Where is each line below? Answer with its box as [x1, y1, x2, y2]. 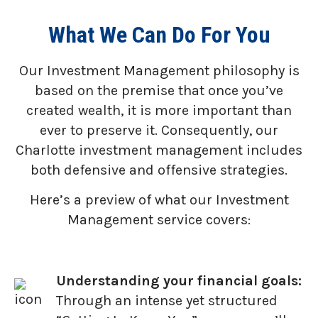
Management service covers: [67, 212, 251, 229]
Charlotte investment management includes [16, 141, 302, 158]
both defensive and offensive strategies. [31, 161, 287, 178]
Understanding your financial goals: [56, 273, 302, 290]
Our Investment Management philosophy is [18, 62, 300, 79]
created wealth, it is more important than [26, 102, 292, 119]
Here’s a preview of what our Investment [29, 192, 289, 209]
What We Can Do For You [48, 21, 270, 48]
